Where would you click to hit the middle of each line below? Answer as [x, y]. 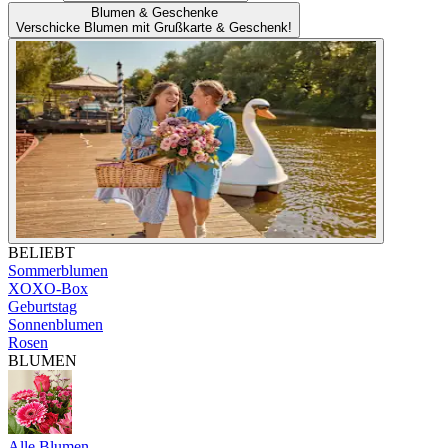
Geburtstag [42, 306]
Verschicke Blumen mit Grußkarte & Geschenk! [154, 27]
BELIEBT [41, 252]
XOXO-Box [48, 288]
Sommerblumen [58, 270]
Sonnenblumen [55, 324]
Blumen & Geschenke [154, 12]
